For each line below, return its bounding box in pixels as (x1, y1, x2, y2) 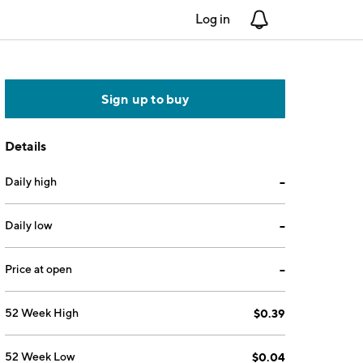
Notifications (269, 11, 343, 27)
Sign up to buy (100, 91, 190, 107)
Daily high (5, 175, 58, 188)
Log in (195, 11, 230, 27)
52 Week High (5, 306, 79, 319)
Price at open (5, 263, 73, 275)
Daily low (5, 219, 53, 232)
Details (5, 138, 47, 154)
